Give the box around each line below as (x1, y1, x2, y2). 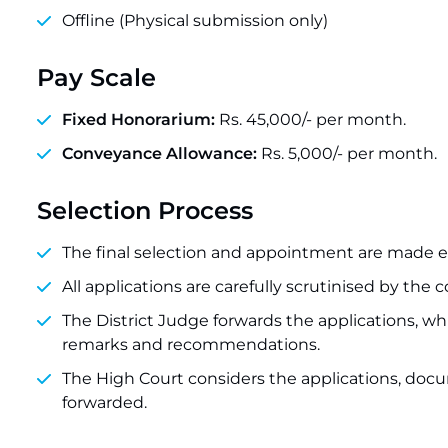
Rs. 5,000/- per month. (257, 144, 437, 163)
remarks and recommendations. (62, 335, 320, 354)
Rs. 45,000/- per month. (215, 110, 406, 129)
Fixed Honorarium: (62, 110, 215, 129)
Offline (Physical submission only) (62, 11, 328, 30)
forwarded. (62, 393, 147, 412)
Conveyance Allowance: (62, 144, 257, 163)
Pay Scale (37, 63, 156, 92)
